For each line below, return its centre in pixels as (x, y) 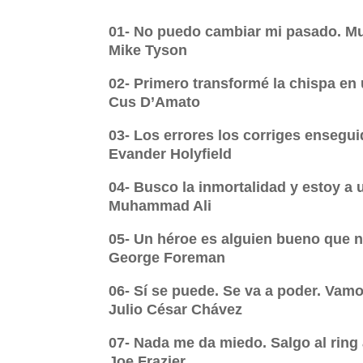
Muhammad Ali (160, 206)
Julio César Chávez (176, 310)
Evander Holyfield (171, 154)
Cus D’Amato (155, 102)
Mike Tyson (148, 51)
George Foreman (167, 258)
